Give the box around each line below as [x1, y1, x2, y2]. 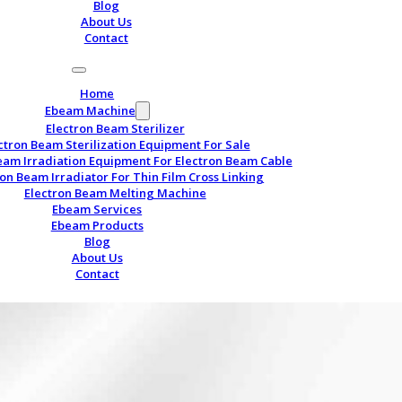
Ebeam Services [52, 201, 143, 217]
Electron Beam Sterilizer [45, 120, 185, 136]
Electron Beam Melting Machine [23, 185, 206, 201]
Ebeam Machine [44, 102, 135, 118]
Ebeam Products [50, 217, 144, 233]
